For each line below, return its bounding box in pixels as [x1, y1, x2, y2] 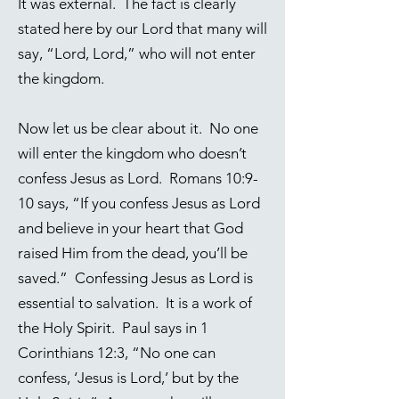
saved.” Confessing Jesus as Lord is [18, 269, 253, 287]
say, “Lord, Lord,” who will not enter [18, 45, 256, 62]
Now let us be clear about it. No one [18, 119, 258, 137]
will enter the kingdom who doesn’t [18, 144, 247, 162]
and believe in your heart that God [18, 219, 243, 237]
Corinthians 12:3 [18, 344, 125, 362]
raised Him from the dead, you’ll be [18, 244, 248, 262]
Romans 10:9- [169, 169, 258, 187]
